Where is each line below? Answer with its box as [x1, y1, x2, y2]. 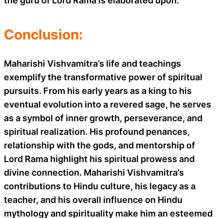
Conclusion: [4, 26, 83, 43]
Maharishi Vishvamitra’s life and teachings [4, 58, 181, 69]
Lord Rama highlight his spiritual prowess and [4, 153, 195, 164]
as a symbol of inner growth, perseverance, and [4, 112, 202, 123]
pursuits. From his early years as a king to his [4, 85, 192, 96]
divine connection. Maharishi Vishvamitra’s [4, 167, 184, 178]
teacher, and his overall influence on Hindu [4, 194, 182, 205]
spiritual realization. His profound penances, [4, 126, 190, 137]
